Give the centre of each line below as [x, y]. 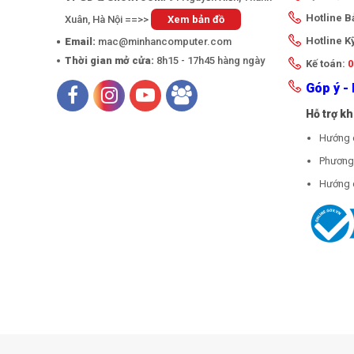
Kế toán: [327, 64]
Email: [80, 42]
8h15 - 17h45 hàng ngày [211, 61]
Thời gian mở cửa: [111, 61]
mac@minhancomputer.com [165, 42]
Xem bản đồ [196, 20]
